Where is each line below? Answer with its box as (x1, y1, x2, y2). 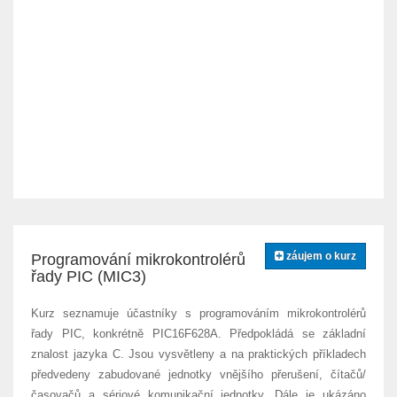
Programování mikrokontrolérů (31, 251, 245, 269)
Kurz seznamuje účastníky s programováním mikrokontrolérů (31, 307, 366, 320)
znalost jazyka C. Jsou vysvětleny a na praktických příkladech (31, 347, 366, 361)
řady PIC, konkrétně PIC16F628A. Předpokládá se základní (31, 327, 366, 340)
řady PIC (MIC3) (31, 268, 146, 285)
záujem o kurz (284, 250, 356, 262)
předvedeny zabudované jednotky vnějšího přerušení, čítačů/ (31, 368, 366, 381)
